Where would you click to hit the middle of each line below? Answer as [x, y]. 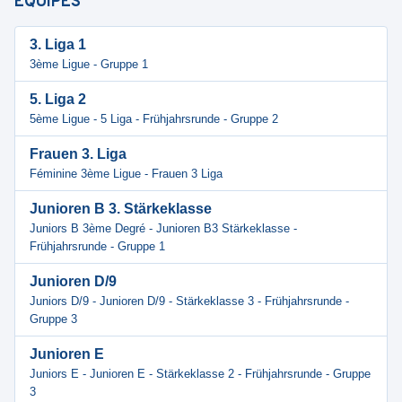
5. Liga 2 [58, 99]
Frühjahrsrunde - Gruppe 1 [97, 246]
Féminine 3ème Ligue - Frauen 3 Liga [126, 174]
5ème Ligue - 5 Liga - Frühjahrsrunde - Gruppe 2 [154, 119]
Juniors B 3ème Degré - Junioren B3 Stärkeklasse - [163, 228]
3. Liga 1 [58, 44]
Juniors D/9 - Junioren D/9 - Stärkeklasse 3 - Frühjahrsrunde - [189, 301]
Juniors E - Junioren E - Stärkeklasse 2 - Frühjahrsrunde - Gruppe [200, 374]
